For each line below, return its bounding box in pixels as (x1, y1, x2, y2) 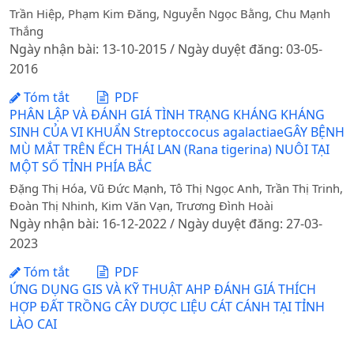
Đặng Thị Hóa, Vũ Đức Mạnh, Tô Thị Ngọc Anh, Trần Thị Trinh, (9, 180, 343, 197)
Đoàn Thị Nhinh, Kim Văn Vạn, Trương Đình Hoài (9, 198, 273, 214)
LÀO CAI (9, 314, 57, 333)
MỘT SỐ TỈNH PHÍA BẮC (9, 157, 152, 175)
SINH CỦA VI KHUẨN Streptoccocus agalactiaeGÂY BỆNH (9, 122, 345, 141)
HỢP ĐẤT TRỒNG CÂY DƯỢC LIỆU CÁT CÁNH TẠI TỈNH (9, 297, 325, 315)
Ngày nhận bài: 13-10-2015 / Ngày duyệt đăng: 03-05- (9, 40, 322, 58)
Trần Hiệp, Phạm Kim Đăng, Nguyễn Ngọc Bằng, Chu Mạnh (9, 6, 330, 22)
